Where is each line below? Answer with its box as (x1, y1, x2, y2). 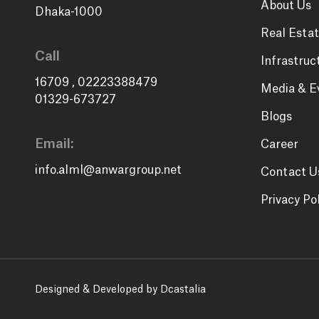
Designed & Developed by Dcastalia (34, 284, 206, 295)
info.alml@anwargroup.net (34, 164, 182, 176)
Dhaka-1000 (34, 6, 103, 18)
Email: (34, 137, 74, 150)
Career (260, 138, 298, 150)
